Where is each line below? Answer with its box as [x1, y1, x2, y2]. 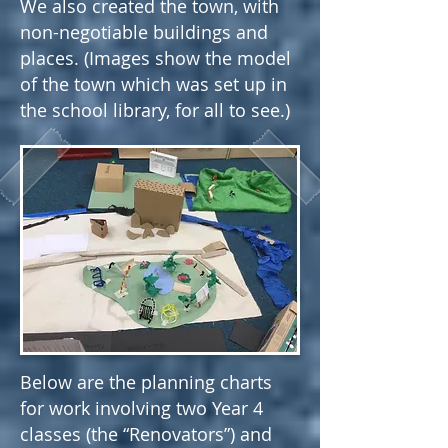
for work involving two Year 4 [20, 396, 263, 420]
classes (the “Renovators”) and [20, 422, 272, 446]
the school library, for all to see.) [20, 98, 290, 122]
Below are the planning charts [20, 370, 272, 394]
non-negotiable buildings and [20, 20, 268, 44]
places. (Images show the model [20, 46, 291, 70]
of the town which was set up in [20, 72, 287, 96]
